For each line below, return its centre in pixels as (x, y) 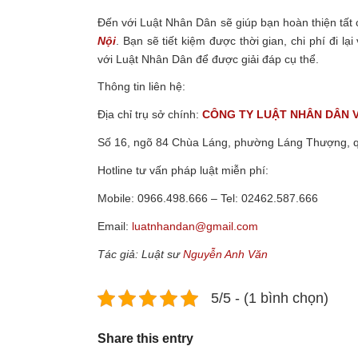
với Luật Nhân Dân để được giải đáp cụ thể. (208, 59)
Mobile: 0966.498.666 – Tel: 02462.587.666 (208, 199)
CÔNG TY (229, 115)
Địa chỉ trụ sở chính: (150, 115)
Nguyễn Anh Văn (225, 254)
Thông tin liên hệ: (141, 87)
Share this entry (145, 338)
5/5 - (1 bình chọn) (270, 298)
